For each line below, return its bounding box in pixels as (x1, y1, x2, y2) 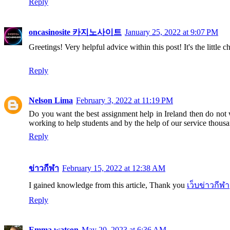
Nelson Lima (29, 96, 73, 105)
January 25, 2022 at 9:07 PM (125, 28, 218, 37)
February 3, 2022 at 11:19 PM (76, 96, 173, 105)
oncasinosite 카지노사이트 (29, 28, 122, 37)
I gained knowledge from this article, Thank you (29, 181, 187, 190)
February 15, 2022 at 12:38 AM (62, 164, 165, 173)
